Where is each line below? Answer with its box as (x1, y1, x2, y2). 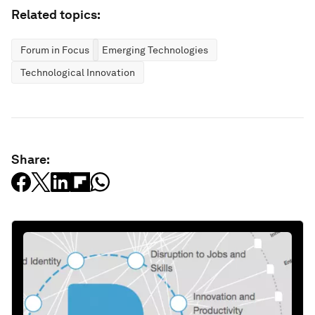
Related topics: (11, 7, 101, 22)
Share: (11, 152, 50, 167)
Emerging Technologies (102, 44, 208, 56)
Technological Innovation (20, 67, 135, 78)
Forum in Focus (20, 44, 89, 56)
